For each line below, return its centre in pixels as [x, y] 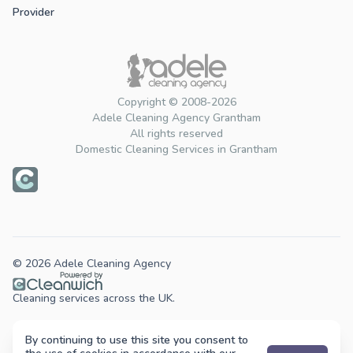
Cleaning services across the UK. [94, 299]
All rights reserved [176, 134]
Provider [33, 13]
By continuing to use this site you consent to [137, 340]
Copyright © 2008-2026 [176, 102]
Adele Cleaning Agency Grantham [176, 118]
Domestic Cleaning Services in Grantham [176, 150]
